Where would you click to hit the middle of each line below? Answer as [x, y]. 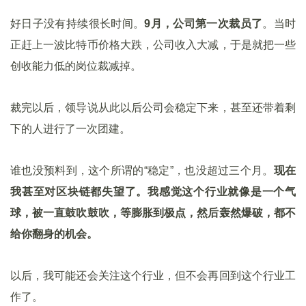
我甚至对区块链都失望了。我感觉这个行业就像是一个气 [153, 192]
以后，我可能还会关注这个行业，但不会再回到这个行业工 [153, 276]
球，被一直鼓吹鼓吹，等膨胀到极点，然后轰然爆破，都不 [153, 213]
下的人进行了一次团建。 [70, 129]
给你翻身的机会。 [54, 234]
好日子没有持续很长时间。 [78, 24]
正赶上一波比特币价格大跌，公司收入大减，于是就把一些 [153, 45]
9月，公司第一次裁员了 [204, 24]
